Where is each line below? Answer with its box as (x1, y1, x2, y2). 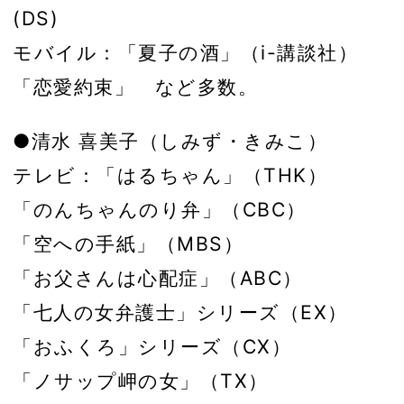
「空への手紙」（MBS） (13, 231, 243, 255)
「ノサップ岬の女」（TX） (13, 368, 269, 392)
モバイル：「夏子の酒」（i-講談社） (13, 41, 358, 65)
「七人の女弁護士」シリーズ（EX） (13, 299, 348, 324)
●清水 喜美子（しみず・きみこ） (13, 128, 327, 152)
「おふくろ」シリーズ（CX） (13, 334, 291, 358)
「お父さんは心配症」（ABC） (13, 265, 303, 289)
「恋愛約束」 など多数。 (13, 75, 258, 99)
